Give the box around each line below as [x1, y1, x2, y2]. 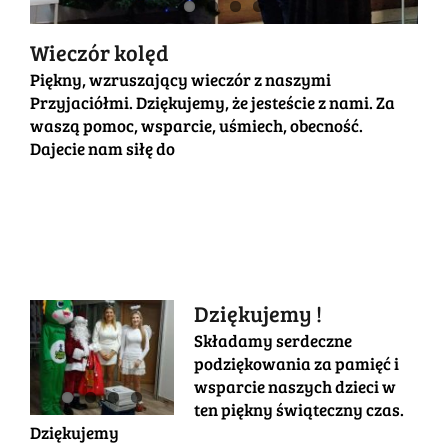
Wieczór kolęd [30, 36, 169, 67]
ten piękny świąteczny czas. [194, 397, 404, 421]
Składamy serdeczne [194, 328, 352, 352]
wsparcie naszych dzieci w [194, 374, 396, 398]
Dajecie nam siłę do [30, 136, 175, 160]
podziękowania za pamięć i [194, 351, 399, 375]
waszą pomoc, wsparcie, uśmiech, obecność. [30, 113, 363, 137]
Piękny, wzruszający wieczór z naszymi [30, 67, 331, 91]
